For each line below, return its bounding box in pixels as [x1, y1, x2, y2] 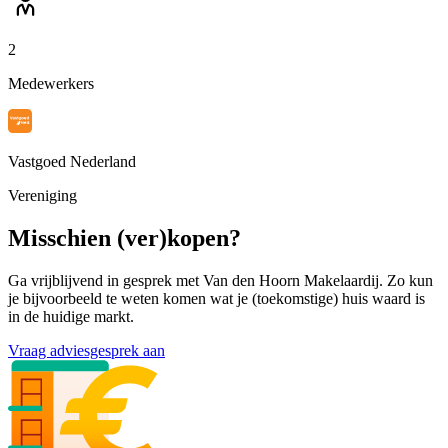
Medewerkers [8, 75, 94, 93]
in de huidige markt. [8, 308, 134, 326]
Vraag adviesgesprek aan [8, 342, 165, 360]
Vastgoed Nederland [8, 153, 136, 171]
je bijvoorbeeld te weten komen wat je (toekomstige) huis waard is [8, 290, 425, 308]
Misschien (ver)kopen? [8, 225, 241, 252]
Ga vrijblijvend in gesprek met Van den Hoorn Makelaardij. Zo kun [8, 272, 433, 290]
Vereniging [8, 187, 77, 205]
